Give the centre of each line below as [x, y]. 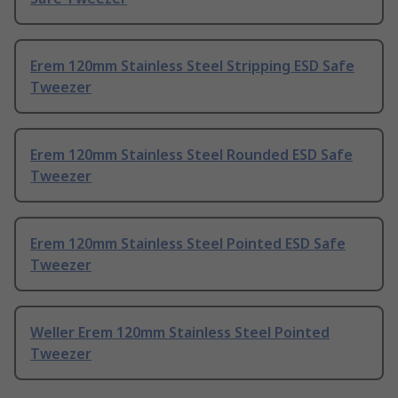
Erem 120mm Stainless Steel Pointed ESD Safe [188, 244]
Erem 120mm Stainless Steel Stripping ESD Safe [192, 66]
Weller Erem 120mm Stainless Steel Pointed [180, 333]
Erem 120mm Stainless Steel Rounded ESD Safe [191, 155]
